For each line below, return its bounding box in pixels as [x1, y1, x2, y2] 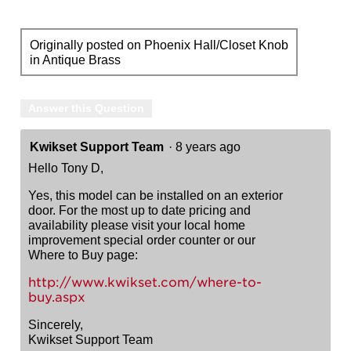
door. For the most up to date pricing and [28, 204, 251, 218]
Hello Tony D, [28, 161, 103, 175]
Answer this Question [28, 102, 144, 115]
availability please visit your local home [28, 219, 245, 233]
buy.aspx [28, 290, 85, 306]
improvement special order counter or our [28, 233, 255, 248]
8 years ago [175, 140, 247, 154]
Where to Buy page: [28, 248, 138, 262]
